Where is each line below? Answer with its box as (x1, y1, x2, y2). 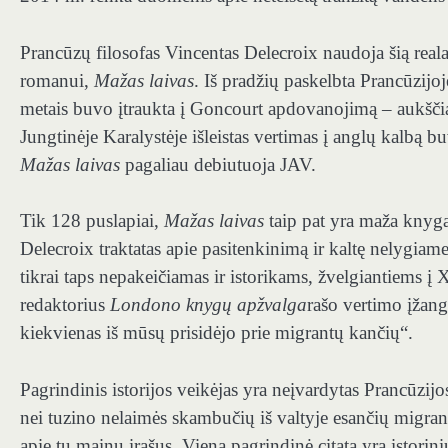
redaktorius (20, 294, 110, 316)
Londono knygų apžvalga (110, 294, 307, 316)
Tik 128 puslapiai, (20, 210, 164, 232)
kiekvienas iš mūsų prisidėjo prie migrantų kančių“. (20, 322, 413, 344)
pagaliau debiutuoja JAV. (120, 153, 316, 175)
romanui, (20, 69, 94, 91)
